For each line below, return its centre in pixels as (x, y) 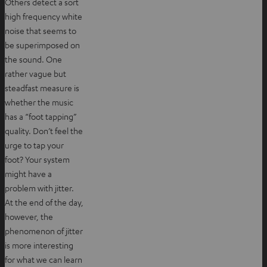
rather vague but (35, 73)
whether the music (39, 102)
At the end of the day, (44, 202)
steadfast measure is (42, 87)
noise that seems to (41, 30)
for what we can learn (44, 259)
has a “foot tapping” (41, 116)
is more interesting (39, 245)
